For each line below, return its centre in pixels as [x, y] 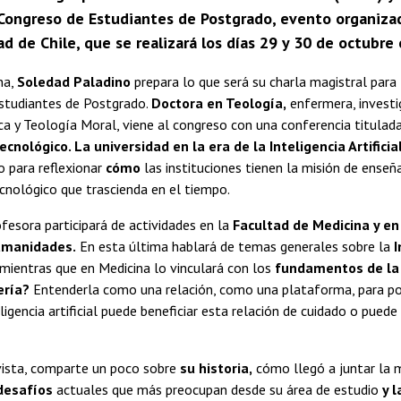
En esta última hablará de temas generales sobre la [235, 246]
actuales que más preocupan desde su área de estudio [218, 389]
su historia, [216, 367]
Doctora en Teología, [219, 102]
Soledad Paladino [74, 81]
